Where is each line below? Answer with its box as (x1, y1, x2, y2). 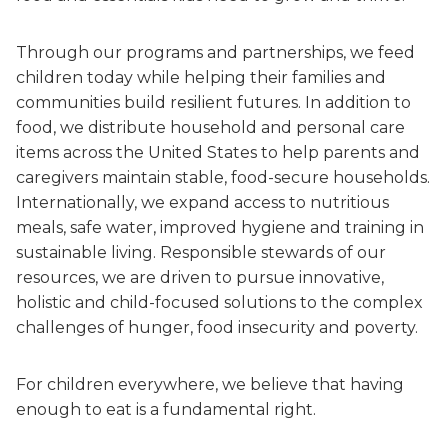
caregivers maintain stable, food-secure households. (16, 168, 430, 187)
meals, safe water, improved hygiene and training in (16, 218, 424, 237)
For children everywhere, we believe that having (16, 375, 404, 394)
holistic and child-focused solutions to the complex (16, 293, 423, 312)
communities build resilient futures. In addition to (16, 93, 411, 112)
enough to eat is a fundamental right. (16, 400, 316, 419)
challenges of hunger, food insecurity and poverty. (16, 318, 418, 337)
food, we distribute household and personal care (16, 118, 405, 137)
